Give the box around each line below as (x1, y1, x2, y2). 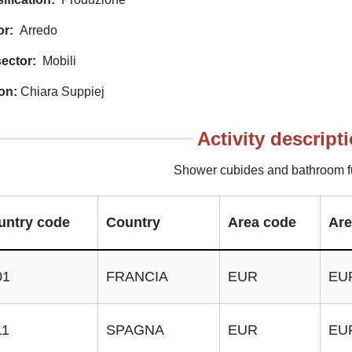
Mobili (42, 54, 77, 68)
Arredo (20, 24, 58, 37)
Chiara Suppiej (20, 85, 104, 98)
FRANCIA (105, 269, 168, 284)
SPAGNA (105, 322, 164, 338)
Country (105, 214, 160, 230)
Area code (227, 214, 296, 230)
